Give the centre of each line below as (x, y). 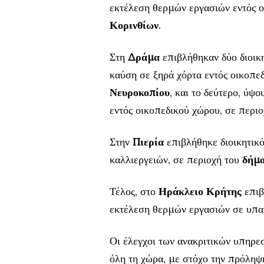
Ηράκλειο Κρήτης (200, 191)
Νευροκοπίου (140, 92)
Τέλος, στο (134, 191)
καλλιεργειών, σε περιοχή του (176, 159)
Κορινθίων (134, 25)
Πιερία (148, 141)
